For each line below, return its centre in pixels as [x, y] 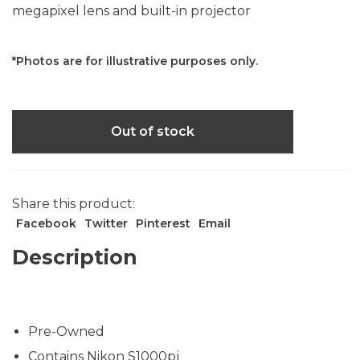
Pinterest [163, 224]
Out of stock [153, 132]
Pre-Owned [66, 332]
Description [75, 258]
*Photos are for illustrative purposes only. [135, 61]
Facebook [46, 224]
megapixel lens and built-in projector [131, 11]
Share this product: [74, 204]
